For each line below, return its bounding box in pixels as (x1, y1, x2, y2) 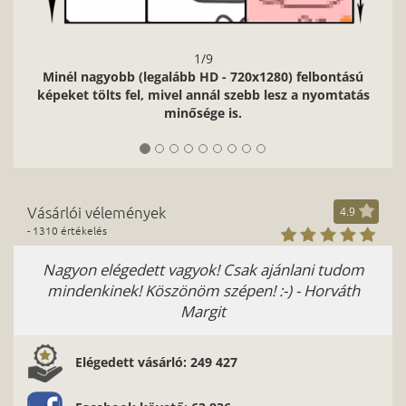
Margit (180, 301, 226, 323)
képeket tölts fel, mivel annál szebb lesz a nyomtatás (36, 86, 370, 104)
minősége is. (164, 104, 242, 122)
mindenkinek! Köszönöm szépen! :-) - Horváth (46, 280, 360, 302)
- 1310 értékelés (27, 223, 107, 238)
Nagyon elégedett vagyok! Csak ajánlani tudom (42, 259, 364, 281)
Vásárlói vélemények (27, 202, 166, 223)
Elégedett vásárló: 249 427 (75, 353, 237, 372)
